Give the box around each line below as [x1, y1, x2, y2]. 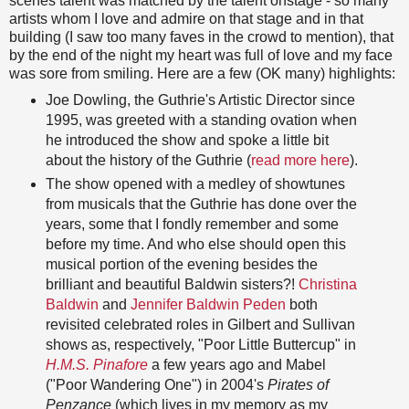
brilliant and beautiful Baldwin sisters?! [45, 277, 299, 293]
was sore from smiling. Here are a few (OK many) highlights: [9, 66, 395, 82]
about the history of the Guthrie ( [45, 152, 251, 169]
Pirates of [267, 377, 329, 393]
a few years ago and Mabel [147, 357, 326, 373]
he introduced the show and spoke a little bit [45, 132, 329, 149]
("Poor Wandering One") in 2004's [45, 377, 267, 393]
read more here [250, 152, 350, 169]
